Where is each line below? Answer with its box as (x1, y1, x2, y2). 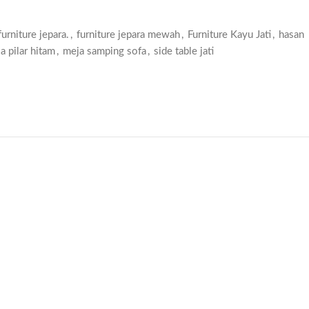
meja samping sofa (63, 46, 146, 57)
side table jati (154, 46, 214, 57)
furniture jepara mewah (77, 30, 180, 40)
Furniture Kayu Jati (188, 30, 271, 40)
